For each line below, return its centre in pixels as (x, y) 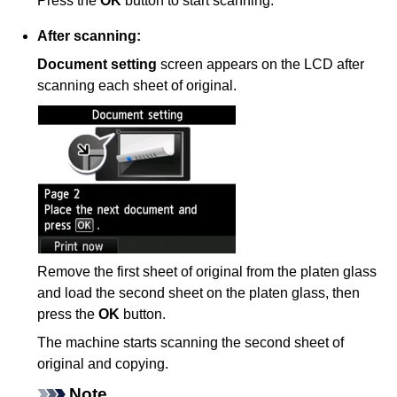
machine (93, 342)
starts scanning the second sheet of (232, 342)
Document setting (97, 64)
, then (343, 292)
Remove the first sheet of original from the (169, 271)
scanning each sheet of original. (137, 85)
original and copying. (103, 363)
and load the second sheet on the (144, 292)
